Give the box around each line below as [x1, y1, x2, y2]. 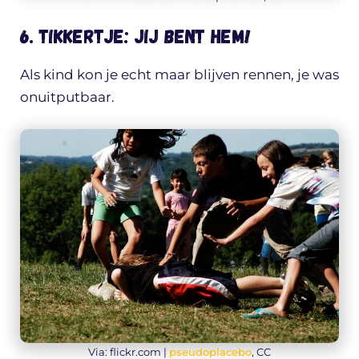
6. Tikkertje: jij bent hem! [20, 24, 251, 48]
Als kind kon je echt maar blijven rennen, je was [20, 67, 339, 83]
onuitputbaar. [20, 89, 115, 106]
